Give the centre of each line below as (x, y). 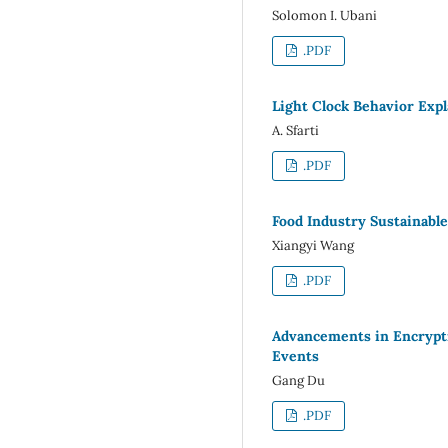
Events (295, 356)
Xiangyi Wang (313, 246)
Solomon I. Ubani (324, 16)
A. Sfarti (295, 131)
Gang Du (298, 380)
